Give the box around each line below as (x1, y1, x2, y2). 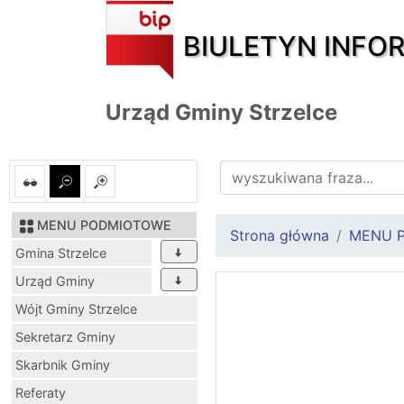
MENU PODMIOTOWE (37, 216, 171, 233)
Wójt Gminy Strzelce (15, 300, 137, 317)
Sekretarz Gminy (15, 328, 115, 344)
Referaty (15, 384, 66, 400)
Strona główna (230, 225, 329, 244)
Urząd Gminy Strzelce (106, 98, 337, 125)
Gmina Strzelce (15, 244, 106, 261)
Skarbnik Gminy (15, 356, 110, 372)
